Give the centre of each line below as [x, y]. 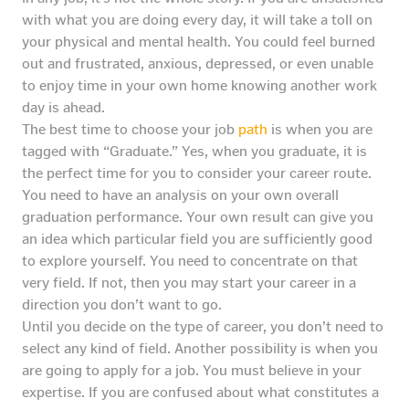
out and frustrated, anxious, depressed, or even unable [198, 64]
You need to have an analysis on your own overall [180, 195]
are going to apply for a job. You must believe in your [192, 371]
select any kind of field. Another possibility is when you [200, 349]
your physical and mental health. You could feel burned [199, 42]
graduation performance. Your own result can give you [198, 217]
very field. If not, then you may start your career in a [189, 283]
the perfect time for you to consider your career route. [197, 173]
